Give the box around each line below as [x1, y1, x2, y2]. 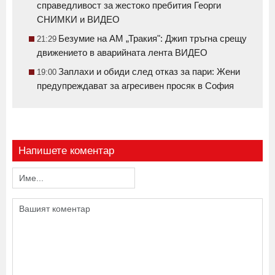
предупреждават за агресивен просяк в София [37, 80, 234, 91]
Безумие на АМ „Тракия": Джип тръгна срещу [58, 33, 247, 44]
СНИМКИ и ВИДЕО [37, 14, 120, 25]
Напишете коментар [18, 144, 114, 157]
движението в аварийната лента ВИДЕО [37, 47, 207, 58]
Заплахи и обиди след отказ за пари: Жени [58, 66, 240, 77]
